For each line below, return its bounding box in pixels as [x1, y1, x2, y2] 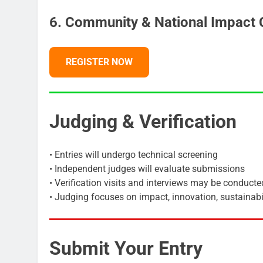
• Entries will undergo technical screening [49, 149, 218, 161]
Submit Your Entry [49, 237, 203, 260]
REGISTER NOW [66, 56, 133, 68]
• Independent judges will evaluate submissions [49, 163, 245, 175]
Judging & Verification [49, 110, 237, 133]
